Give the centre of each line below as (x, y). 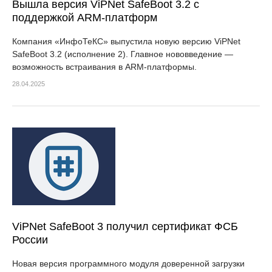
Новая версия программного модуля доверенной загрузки (128, 263)
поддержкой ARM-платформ (85, 18)
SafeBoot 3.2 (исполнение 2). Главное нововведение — (123, 54)
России (30, 240)
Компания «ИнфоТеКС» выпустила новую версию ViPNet (126, 41)
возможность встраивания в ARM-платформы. (104, 67)
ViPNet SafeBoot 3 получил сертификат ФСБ (125, 226)
